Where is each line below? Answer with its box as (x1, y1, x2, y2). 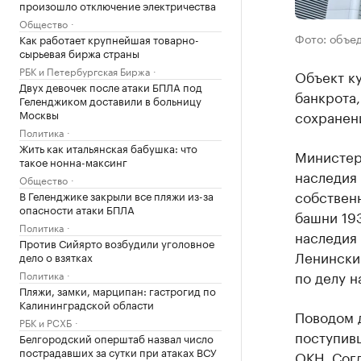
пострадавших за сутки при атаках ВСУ (19, 343, 217, 359)
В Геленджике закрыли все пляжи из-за (19, 187, 214, 203)
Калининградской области (19, 296, 154, 312)
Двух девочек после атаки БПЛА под (19, 78, 202, 94)
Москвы (19, 106, 59, 122)
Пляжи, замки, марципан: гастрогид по (19, 282, 216, 298)
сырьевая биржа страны (19, 44, 139, 60)
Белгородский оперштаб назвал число (19, 330, 214, 346)
